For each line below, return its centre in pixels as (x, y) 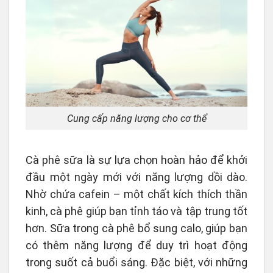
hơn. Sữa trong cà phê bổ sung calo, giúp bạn (136, 229)
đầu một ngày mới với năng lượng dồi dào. (136, 177)
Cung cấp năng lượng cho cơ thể (136, 118)
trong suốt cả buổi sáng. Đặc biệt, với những (136, 263)
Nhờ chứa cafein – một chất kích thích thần (136, 194)
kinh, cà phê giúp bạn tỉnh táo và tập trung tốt (136, 211)
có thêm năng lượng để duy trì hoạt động (136, 246)
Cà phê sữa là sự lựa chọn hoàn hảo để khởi (136, 160)
